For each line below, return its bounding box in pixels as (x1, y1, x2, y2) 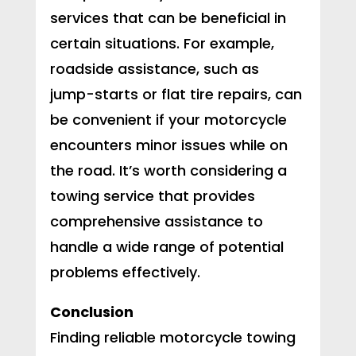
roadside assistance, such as (49, 59, 259, 79)
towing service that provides (49, 186, 255, 207)
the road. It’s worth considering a (49, 161, 287, 181)
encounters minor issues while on (49, 135, 288, 156)
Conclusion (49, 302, 133, 323)
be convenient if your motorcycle (49, 110, 287, 130)
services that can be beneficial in (49, 8, 286, 29)
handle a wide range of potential (49, 237, 284, 257)
